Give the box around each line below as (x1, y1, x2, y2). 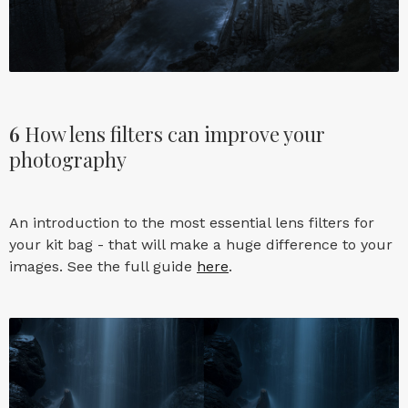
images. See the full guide (9, 257, 197, 275)
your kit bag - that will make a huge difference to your (9, 235, 393, 253)
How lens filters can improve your (25, 119, 325, 148)
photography (9, 145, 127, 173)
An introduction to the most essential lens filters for (9, 213, 374, 231)
